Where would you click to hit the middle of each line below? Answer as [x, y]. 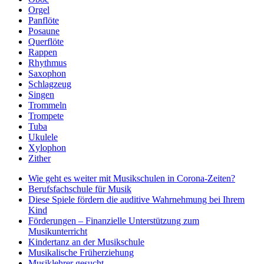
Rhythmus [47, 62]
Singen [41, 94]
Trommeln [47, 105]
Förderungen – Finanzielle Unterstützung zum [114, 220]
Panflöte [44, 20]
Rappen [43, 52]
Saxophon [47, 73]
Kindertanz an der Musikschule [86, 242]
